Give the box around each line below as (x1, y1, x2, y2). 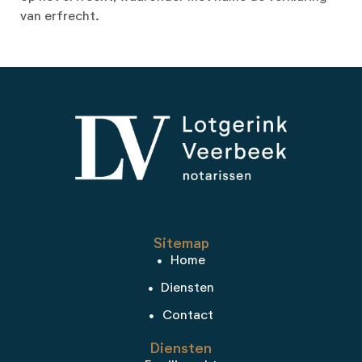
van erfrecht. (20, 10, 99, 23)
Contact (162, 309, 213, 323)
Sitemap (153, 237, 209, 252)
